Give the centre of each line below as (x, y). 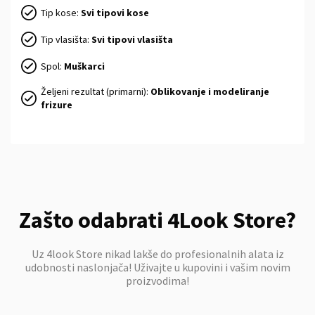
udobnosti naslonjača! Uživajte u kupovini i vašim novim (157, 267)
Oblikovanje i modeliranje (210, 91)
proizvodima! (157, 281)
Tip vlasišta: (66, 39)
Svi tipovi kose (115, 12)
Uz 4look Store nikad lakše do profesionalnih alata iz (157, 254)
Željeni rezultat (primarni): (96, 91)
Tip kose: (61, 12)
